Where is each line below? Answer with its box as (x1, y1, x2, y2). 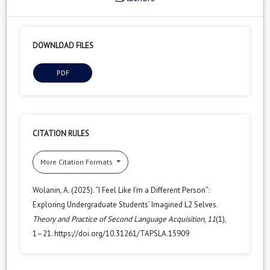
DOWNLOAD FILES (33, 40, 93, 51)
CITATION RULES (33, 128, 89, 139)
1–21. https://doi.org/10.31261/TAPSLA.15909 (33, 228, 189, 239)
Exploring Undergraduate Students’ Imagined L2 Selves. (33, 199, 218, 210)
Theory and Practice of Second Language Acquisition (33, 213, 204, 224)
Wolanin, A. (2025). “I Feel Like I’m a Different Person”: (33, 184, 210, 195)
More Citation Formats (40, 157, 115, 166)
